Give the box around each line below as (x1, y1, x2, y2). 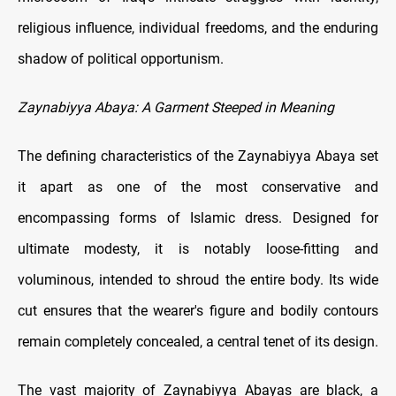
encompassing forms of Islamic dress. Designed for (18, 209, 378, 227)
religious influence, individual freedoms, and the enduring (18, 19, 378, 37)
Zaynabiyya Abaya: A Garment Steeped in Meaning (18, 99, 334, 117)
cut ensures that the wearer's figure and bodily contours (18, 302, 378, 320)
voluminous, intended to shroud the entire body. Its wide (18, 271, 378, 289)
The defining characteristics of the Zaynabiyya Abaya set (18, 148, 378, 165)
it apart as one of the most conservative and (18, 179, 378, 196)
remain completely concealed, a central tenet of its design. (18, 333, 378, 351)
